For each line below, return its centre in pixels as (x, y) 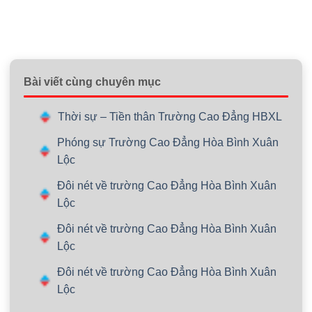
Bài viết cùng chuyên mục (92, 82)
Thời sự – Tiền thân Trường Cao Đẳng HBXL (170, 117)
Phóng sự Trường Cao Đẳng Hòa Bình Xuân (167, 143)
